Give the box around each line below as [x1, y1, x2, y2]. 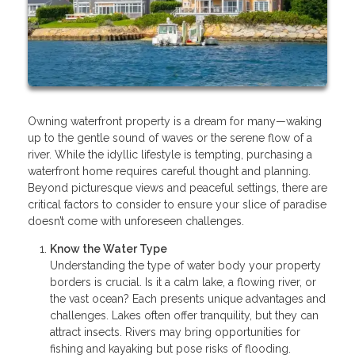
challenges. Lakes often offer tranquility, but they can [50, 308, 319, 322]
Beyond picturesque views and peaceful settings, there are [28, 181, 327, 194]
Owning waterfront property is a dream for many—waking [28, 114, 322, 128]
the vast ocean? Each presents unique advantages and [50, 292, 326, 305]
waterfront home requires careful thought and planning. [28, 164, 311, 177]
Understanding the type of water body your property [50, 258, 321, 272]
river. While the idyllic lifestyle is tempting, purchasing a [28, 147, 312, 161]
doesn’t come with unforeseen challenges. [28, 214, 244, 227]
